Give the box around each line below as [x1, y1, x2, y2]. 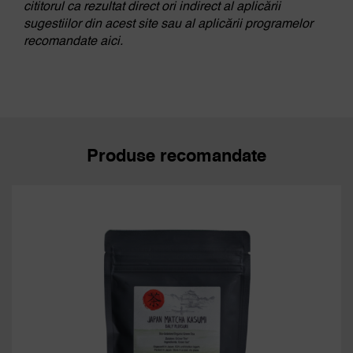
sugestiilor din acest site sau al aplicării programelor [23, 17, 313, 31]
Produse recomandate [87, 147, 266, 165]
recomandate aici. [23, 35, 123, 48]
